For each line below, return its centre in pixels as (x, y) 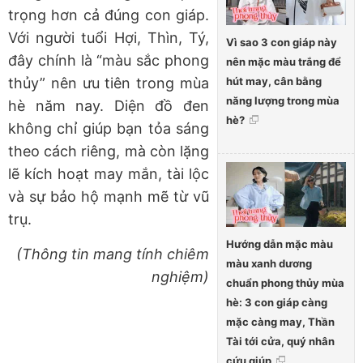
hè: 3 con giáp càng (277, 303)
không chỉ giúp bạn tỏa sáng (109, 128)
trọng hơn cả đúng (77, 15)
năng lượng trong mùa (283, 100)
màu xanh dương (269, 264)
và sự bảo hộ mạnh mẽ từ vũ (109, 196)
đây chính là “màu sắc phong (109, 60)
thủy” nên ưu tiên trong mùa (109, 83)
